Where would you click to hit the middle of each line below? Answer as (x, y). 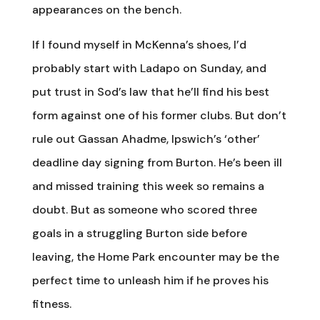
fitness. (51, 304)
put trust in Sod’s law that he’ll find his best (150, 91)
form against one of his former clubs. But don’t (159, 115)
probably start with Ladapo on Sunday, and (149, 68)
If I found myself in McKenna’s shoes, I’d (139, 44)
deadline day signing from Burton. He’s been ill (157, 162)
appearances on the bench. (106, 9)
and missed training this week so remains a (148, 186)
